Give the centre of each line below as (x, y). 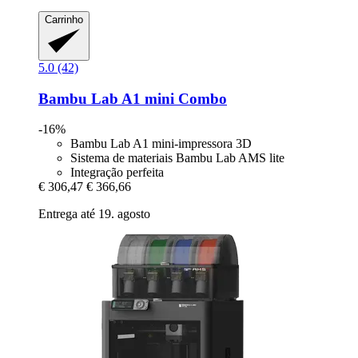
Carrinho (64, 20)
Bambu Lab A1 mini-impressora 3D (161, 144)
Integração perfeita (117, 173)
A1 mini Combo (173, 98)
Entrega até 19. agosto (94, 214)
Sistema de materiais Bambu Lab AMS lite (177, 158)
